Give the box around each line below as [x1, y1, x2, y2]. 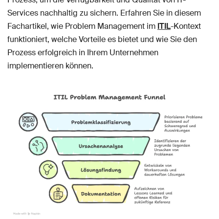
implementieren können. [7, 61, 93, 71]
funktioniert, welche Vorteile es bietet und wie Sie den [7, 34, 197, 44]
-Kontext [171, 21, 201, 31]
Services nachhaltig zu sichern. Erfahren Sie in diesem [7, 8, 201, 18]
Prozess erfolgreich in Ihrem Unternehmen [7, 47, 158, 58]
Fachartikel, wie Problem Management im [7, 21, 157, 31]
